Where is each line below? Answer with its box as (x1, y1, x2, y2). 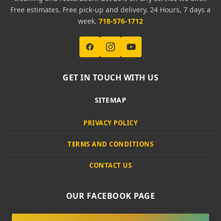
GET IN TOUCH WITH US (63, 72, 158, 83)
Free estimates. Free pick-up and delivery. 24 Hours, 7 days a (10, 5, 211, 15)
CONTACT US (89, 161, 132, 170)
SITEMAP (94, 95, 127, 105)
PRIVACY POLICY (83, 118, 138, 128)
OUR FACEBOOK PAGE (66, 190, 155, 202)
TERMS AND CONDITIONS (68, 140, 153, 149)
